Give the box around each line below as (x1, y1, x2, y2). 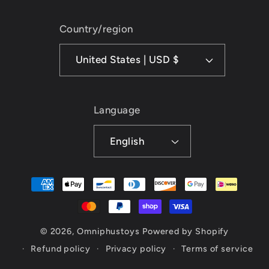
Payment (26, 170, 77, 185)
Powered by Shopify (142, 226, 229, 237)
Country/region (59, 22, 133, 35)
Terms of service (181, 243, 253, 255)
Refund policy (31, 243, 91, 255)
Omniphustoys (77, 226, 140, 237)
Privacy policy (105, 243, 167, 255)
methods (26, 189, 76, 204)
